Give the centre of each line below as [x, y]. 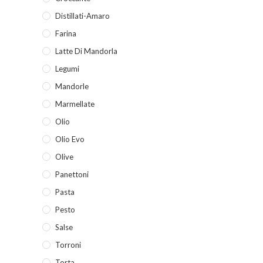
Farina [66, 33]
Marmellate [75, 104]
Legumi [67, 69]
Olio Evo [70, 139]
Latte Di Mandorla [86, 51]
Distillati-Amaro [82, 16]
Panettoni [72, 174]
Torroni [68, 245]
